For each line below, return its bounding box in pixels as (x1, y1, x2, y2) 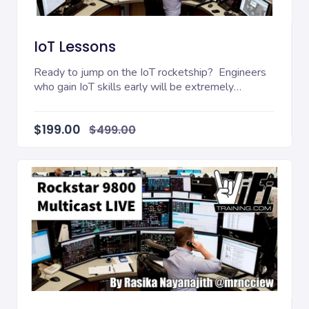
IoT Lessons (34, 37, 116, 57)
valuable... (34, 94, 80, 110)
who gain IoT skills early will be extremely (34, 79, 234, 95)
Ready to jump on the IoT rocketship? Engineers (34, 65, 266, 81)
